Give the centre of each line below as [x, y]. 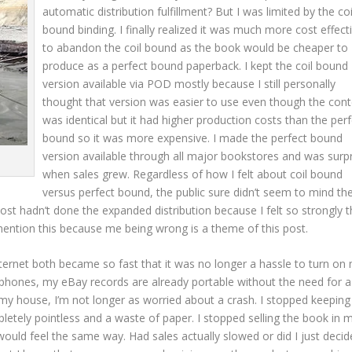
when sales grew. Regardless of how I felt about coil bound [192, 174]
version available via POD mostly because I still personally [189, 83]
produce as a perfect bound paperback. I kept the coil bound [195, 65]
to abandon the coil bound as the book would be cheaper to [195, 47]
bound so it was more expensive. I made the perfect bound [192, 137]
